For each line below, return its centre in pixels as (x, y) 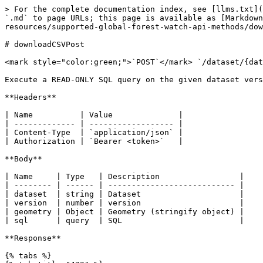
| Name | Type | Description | (124, 176)
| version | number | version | (124, 203)
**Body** (23, 159)
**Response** (33, 238)
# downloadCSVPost (45, 44)
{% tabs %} (28, 256)
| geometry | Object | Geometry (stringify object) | (124, 212)
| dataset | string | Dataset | (124, 194)
